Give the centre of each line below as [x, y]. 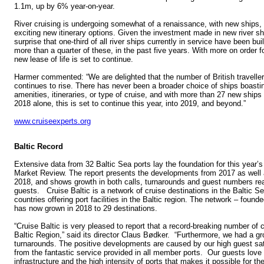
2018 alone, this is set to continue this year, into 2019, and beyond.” [130, 103]
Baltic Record [39, 146]
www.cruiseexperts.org [52, 121]
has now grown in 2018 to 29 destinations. [86, 208]
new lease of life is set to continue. [74, 59]
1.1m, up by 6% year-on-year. [65, 6]
